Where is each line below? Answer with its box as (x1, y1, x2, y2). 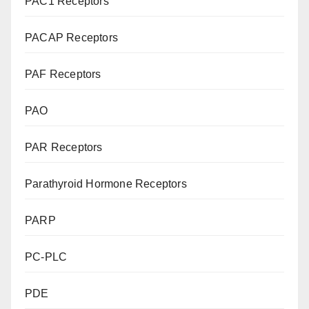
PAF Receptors (25, 68, 101, 81)
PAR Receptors (25, 141, 103, 154)
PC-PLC (25, 251, 68, 263)
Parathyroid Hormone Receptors (25, 178, 187, 190)
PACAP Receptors (25, 32, 118, 44)
